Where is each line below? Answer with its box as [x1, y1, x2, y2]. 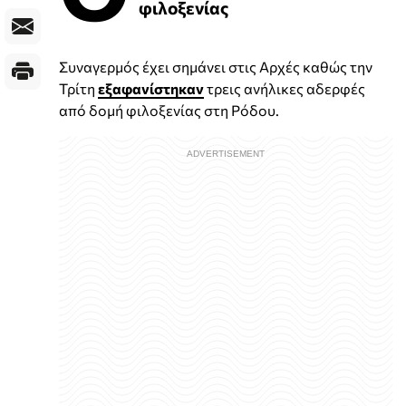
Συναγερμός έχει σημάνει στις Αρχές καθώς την [59, 58, 372, 76]
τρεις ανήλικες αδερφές [204, 80, 365, 98]
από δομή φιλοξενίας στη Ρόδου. [59, 101, 279, 120]
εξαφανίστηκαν [98, 80, 204, 98]
